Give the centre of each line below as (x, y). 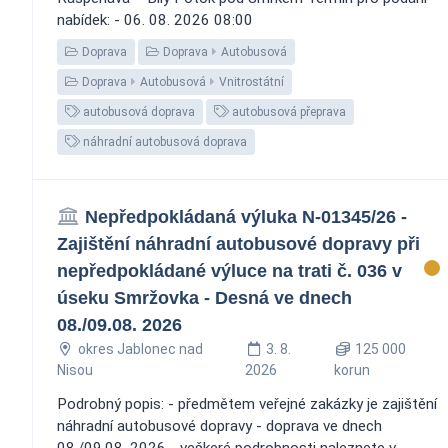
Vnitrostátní (251, 81)
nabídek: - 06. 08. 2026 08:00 (155, 19)
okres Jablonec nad (140, 348)
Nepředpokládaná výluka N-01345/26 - (245, 216)
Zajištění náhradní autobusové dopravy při (238, 243)
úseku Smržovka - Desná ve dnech (204, 297)
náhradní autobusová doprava (163, 141)
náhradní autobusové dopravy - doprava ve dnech (219, 425)
